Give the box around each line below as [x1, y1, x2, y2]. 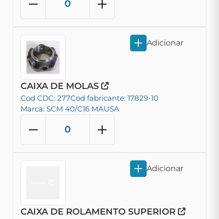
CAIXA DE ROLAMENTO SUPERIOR [21, 206, 178, 217]
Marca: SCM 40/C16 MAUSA [21, 104, 119, 113]
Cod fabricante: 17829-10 [70, 93, 158, 103]
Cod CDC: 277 [21, 93, 70, 103]
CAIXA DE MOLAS [21, 81, 101, 91]
